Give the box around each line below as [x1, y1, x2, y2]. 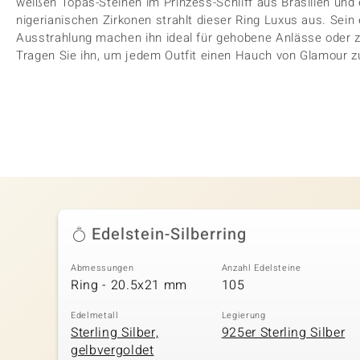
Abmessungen [71, 260, 134, 275]
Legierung [221, 308, 266, 322]
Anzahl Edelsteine [221, 260, 301, 275]
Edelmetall [71, 308, 119, 322]
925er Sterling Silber [221, 323, 346, 342]
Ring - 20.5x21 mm [71, 276, 188, 295]
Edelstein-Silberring [92, 223, 247, 246]
